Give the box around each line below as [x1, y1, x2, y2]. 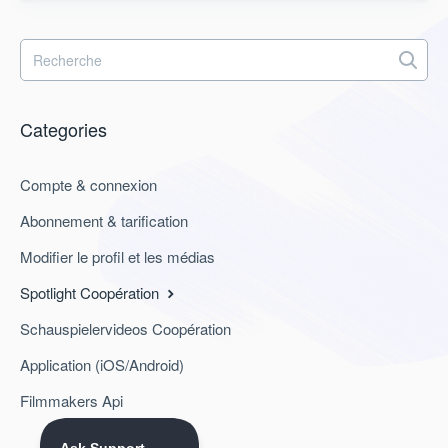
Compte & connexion [20, 174, 157, 195]
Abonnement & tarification [20, 210, 188, 231]
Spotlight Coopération [20, 282, 163, 303]
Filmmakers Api [20, 390, 123, 411]
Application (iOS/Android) [20, 354, 184, 375]
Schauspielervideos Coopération [20, 318, 231, 339]
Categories [20, 116, 107, 142]
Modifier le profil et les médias [20, 246, 215, 267]
